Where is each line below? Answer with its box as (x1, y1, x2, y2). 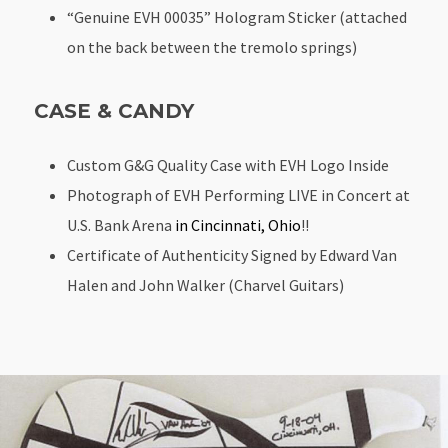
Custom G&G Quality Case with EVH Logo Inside (67, 155, 390, 176)
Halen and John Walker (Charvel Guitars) (67, 275, 345, 296)
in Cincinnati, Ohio (172, 215, 302, 236)
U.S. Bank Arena (67, 215, 173, 236)
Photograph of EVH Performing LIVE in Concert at (67, 185, 411, 206)
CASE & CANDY (34, 98, 195, 123)
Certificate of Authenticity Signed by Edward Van (67, 245, 398, 266)
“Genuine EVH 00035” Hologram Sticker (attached (67, 6, 408, 27)
